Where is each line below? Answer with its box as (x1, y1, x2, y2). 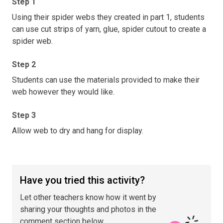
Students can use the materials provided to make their (12, 75, 200, 85)
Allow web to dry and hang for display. (12, 125, 143, 135)
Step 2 (12, 59, 36, 69)
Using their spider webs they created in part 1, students (12, 12, 205, 22)
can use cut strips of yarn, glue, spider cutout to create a (12, 24, 206, 34)
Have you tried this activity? (20, 174, 145, 186)
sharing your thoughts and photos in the (20, 204, 156, 214)
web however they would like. (12, 87, 114, 97)
